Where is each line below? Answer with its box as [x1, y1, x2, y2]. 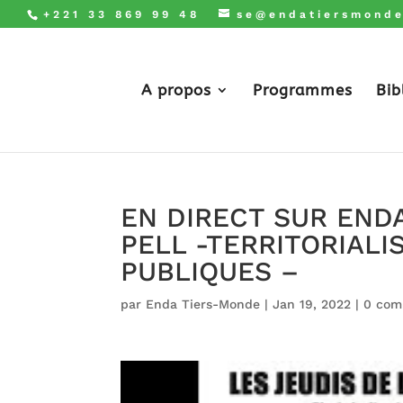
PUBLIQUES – [121, 255, 300, 287]
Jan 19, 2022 [273, 297, 352, 311]
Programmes [253, 81, 354, 99]
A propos [141, 81, 212, 99]
